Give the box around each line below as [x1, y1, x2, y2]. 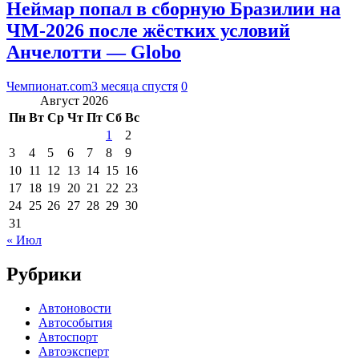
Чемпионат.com [6, 79, 91, 93]
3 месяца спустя [91, 79, 178, 93]
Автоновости [38, 301, 111, 315]
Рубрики [6, 263, 82, 284]
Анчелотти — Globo [6, 41, 181, 63]
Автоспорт [38, 329, 98, 344]
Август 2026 [40, 93, 108, 107]
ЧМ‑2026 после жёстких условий [6, 19, 290, 41]
